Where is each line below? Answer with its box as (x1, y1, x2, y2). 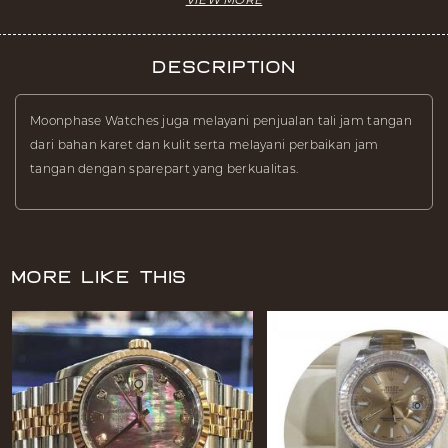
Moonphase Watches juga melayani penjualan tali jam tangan (30, 112, 413, 128)
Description (152, 57, 296, 78)
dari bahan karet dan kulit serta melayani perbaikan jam (30, 136, 379, 152)
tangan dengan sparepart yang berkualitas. (30, 160, 299, 176)
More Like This (11, 267, 187, 288)
